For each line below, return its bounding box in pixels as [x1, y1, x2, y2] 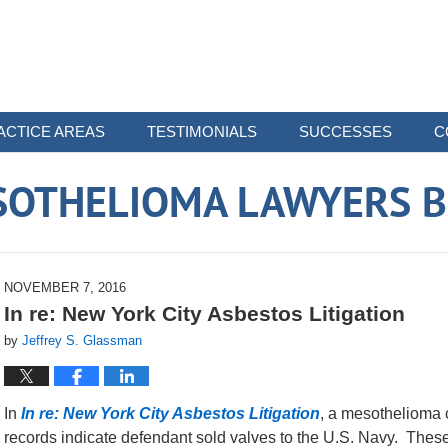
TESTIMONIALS [147, 123, 257, 140]
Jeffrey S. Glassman [22, 333, 142, 348]
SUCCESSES [299, 123, 392, 140]
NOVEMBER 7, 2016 [4, 280, 126, 295]
